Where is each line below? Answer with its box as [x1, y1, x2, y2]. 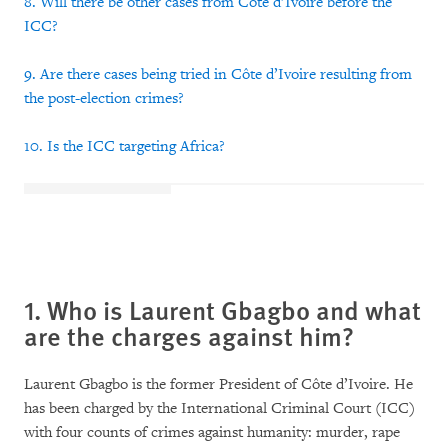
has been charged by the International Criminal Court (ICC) [24, 399, 415, 418]
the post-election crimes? [24, 89, 184, 108]
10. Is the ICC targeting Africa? [24, 137, 225, 156]
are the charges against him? [24, 317, 354, 354]
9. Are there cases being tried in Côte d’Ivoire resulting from [24, 65, 412, 84]
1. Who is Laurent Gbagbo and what [24, 291, 421, 328]
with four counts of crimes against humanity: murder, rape [24, 423, 400, 442]
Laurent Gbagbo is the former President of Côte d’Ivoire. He [24, 375, 413, 394]
